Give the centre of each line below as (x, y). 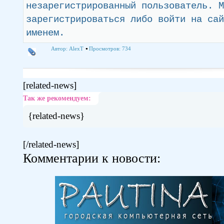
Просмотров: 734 (110, 49)
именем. (45, 33)
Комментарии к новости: (92, 158)
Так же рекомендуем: (57, 98)
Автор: (60, 49)
